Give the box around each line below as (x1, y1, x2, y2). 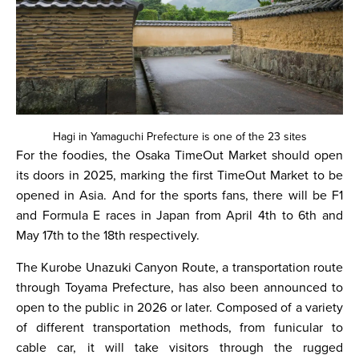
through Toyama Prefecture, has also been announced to (16, 280, 343, 296)
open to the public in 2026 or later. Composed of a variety (16, 300, 343, 316)
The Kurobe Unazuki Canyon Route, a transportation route (16, 260, 343, 276)
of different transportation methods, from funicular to (16, 320, 343, 336)
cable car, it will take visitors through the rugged (16, 340, 343, 356)
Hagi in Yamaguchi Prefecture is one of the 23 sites (52, 130, 307, 143)
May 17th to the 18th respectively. (16, 228, 200, 244)
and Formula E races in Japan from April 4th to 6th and (16, 208, 343, 224)
